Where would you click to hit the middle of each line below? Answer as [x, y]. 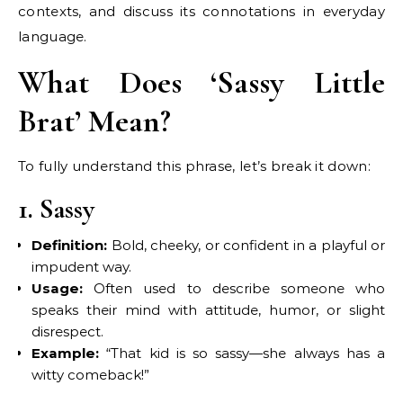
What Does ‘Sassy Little [201, 82]
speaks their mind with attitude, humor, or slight [208, 309]
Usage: [57, 288]
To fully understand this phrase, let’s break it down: [194, 166]
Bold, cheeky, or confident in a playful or [246, 245]
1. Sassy [56, 209]
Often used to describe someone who [234, 288]
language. [53, 36]
